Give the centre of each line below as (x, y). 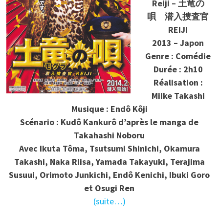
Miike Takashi (178, 96)
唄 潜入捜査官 (178, 17)
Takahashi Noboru (109, 135)
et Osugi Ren (109, 188)
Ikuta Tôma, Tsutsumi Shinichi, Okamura (120, 149)
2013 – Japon (178, 43)
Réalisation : (178, 83)
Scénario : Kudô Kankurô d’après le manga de (109, 122)
